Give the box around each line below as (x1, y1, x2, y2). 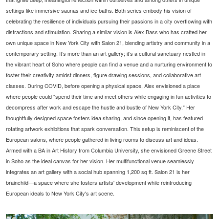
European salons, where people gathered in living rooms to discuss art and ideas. (6, 135, 198, 144)
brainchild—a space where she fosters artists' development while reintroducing (6, 178, 192, 187)
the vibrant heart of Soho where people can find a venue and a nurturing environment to (6, 60, 213, 68)
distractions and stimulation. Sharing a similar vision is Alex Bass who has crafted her (6, 28, 207, 36)
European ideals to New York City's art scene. (6, 189, 115, 197)
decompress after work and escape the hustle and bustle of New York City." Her (6, 103, 196, 111)
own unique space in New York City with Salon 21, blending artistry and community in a (6, 39, 211, 47)
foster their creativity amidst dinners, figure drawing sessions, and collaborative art (6, 71, 201, 79)
